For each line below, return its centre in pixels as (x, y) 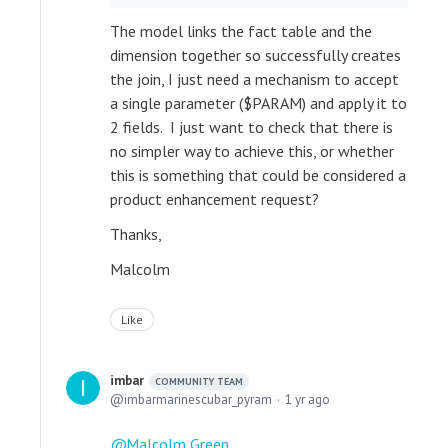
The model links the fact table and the (241, 31)
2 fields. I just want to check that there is (251, 127)
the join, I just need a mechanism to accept (254, 79)
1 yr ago (307, 400)
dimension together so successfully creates (255, 55)
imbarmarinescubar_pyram (198, 400)
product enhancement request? (214, 199)
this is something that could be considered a (258, 175)
